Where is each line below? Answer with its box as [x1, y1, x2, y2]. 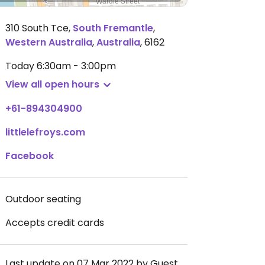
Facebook [5, 149, 54, 163]
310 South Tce [5, 21, 69, 35]
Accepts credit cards [5, 216, 104, 230]
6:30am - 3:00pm [37, 59, 116, 73]
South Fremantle [73, 21, 153, 35]
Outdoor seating [5, 192, 81, 206]
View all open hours [5, 77, 99, 91]
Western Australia [5, 35, 92, 49]
